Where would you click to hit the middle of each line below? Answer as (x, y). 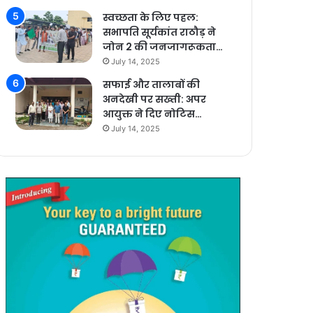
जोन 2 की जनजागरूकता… (163, 46)
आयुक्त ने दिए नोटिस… (153, 114)
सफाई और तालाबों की (152, 84)
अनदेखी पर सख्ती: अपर (155, 99)
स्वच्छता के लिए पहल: (151, 17)
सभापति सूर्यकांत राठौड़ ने (160, 32)
